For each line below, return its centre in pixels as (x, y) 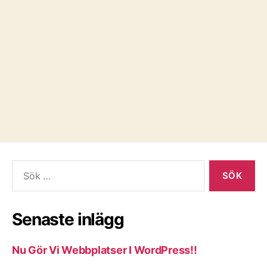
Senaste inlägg (68, 219)
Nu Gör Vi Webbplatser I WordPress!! (105, 250)
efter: (20, 178)
